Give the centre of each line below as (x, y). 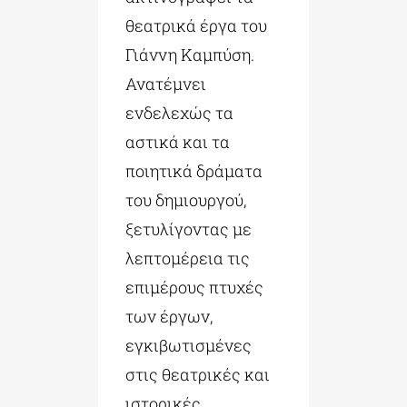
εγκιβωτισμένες (188, 346)
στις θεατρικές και (197, 375)
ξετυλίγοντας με (188, 229)
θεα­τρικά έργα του (196, 26)
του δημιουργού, (185, 200)
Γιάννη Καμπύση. (189, 55)
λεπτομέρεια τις (187, 258)
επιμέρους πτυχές (194, 288)
